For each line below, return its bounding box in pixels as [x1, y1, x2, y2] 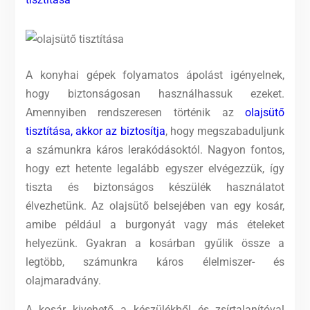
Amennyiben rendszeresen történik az [25, 106, 246, 119]
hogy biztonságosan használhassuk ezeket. [25, 87, 285, 100]
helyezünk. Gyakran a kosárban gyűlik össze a [25, 237, 285, 250]
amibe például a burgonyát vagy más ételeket [25, 218, 285, 231]
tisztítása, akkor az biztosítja [25, 125, 165, 138]
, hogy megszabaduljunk [165, 125, 285, 138]
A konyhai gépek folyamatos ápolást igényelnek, [25, 69, 285, 82]
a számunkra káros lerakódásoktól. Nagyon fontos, [25, 143, 285, 156]
